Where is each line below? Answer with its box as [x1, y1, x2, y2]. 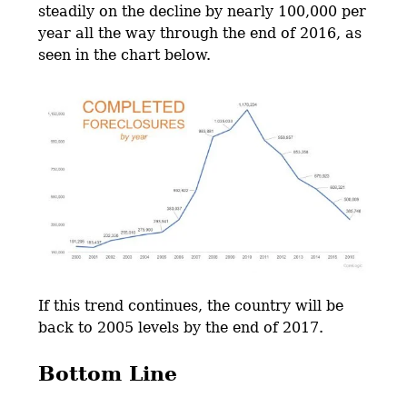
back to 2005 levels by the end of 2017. [38, 319, 324, 337]
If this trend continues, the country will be [38, 297, 344, 315]
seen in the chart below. [38, 45, 212, 64]
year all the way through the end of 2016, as [38, 24, 362, 42]
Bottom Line [38, 362, 178, 386]
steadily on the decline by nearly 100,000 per [38, 2, 367, 20]
